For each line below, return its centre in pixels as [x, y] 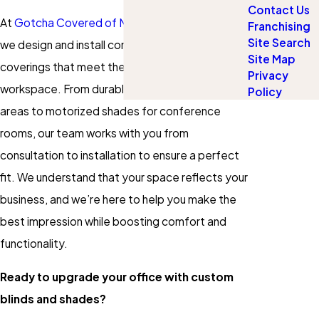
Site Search [279, 43]
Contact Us [279, 10]
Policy [265, 92]
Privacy [268, 75]
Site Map [272, 59]
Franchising [279, 26]
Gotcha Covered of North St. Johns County [125, 23]
